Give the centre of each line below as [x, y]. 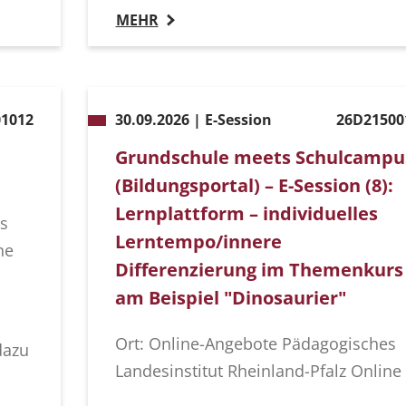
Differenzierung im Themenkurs [259, 270]
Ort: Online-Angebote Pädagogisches [255, 344]
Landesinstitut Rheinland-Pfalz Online [258, 371]
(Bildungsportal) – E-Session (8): [254, 186]
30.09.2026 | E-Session [193, 120]
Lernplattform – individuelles [246, 214]
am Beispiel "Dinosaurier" [230, 298]
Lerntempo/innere [198, 242]
